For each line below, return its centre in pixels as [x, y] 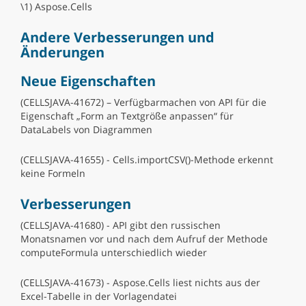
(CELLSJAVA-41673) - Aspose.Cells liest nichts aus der [140, 282]
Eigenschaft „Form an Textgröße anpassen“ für [127, 116]
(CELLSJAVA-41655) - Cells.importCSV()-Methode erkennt [147, 159]
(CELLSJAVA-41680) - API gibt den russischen [121, 225]
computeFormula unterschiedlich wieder [114, 252]
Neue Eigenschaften [88, 81]
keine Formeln [53, 173]
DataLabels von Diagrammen [86, 129]
